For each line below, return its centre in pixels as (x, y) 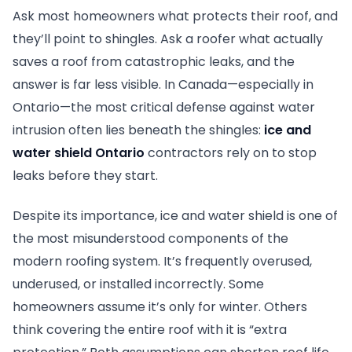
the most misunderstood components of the (150, 238)
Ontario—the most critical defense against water (164, 107)
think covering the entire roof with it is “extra (150, 330)
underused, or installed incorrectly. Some (138, 284)
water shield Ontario (79, 153)
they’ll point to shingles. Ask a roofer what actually (168, 39)
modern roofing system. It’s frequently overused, (162, 261)
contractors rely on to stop (231, 153)
